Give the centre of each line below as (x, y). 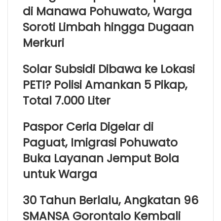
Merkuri (43, 43)
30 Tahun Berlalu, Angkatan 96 (110, 200)
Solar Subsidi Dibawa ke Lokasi (109, 69)
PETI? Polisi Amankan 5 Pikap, (105, 85)
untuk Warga (60, 174)
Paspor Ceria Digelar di (88, 127)
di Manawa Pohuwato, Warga (107, 11)
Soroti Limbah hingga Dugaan (108, 27)
